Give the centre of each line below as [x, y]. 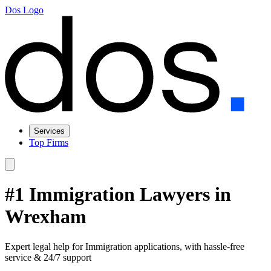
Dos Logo [24, 10]
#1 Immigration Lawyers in [118, 194]
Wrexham [46, 217]
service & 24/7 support [48, 257]
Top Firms [49, 142]
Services [49, 131]
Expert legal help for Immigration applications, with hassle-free [125, 246]
